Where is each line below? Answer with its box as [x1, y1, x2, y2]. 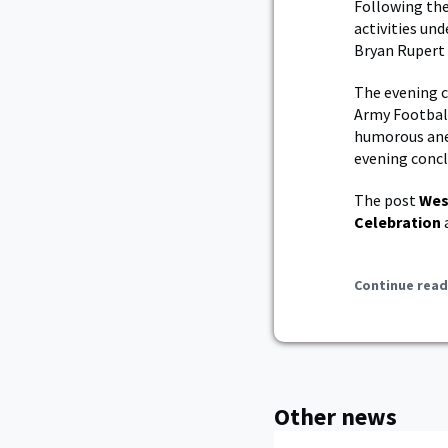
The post [354, 189, 419, 210]
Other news [274, 400, 397, 432]
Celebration [354, 211, 441, 232]
